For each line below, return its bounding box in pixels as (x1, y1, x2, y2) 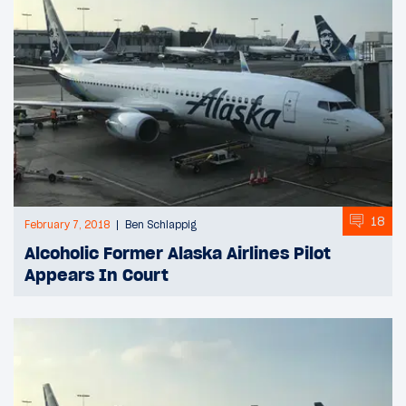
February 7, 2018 (24, 218, 110, 232)
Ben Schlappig (125, 218, 197, 232)
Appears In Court (24, 264, 169, 286)
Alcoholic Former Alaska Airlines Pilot (24, 242, 331, 265)
